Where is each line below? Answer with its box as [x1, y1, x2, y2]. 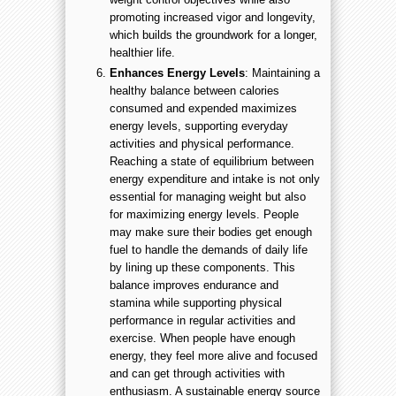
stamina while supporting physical [110, 295, 282, 309]
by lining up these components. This [110, 260, 295, 274]
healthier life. [110, 45, 175, 59]
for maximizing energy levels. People [110, 207, 299, 221]
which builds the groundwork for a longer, [110, 27, 317, 42]
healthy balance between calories [110, 83, 279, 97]
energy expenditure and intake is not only [110, 171, 320, 186]
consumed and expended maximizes [110, 101, 297, 115]
